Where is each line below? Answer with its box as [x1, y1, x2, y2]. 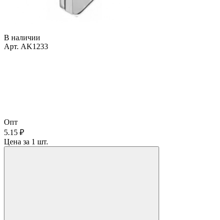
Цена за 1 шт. [4, 137, 48, 146]
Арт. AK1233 [4, 42, 48, 51]
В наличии [4, 33, 40, 42]
